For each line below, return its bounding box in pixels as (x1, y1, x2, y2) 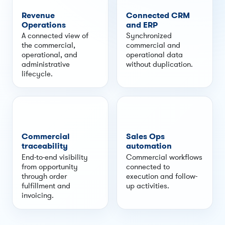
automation (126, 141, 172, 152)
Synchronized (126, 31, 172, 40)
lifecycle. (21, 69, 53, 78)
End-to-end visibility (21, 152, 88, 162)
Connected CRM (126, 10, 190, 21)
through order (21, 171, 67, 181)
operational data (126, 50, 183, 59)
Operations (21, 19, 66, 30)
